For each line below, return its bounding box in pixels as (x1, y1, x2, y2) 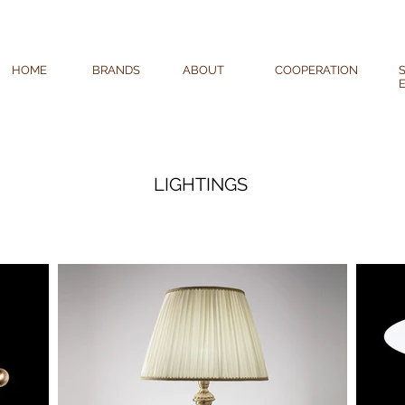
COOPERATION (275, 63, 358, 77)
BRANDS (92, 63, 140, 77)
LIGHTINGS (154, 174, 248, 195)
